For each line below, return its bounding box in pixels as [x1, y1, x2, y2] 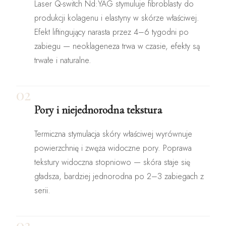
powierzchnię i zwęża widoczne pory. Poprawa [34, 142, 192, 154]
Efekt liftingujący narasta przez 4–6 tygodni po [34, 26, 189, 38]
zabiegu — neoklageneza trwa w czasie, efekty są [34, 40, 200, 52]
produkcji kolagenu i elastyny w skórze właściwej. [34, 12, 199, 24]
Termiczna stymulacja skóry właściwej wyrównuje [34, 128, 192, 140]
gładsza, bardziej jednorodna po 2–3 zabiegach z [34, 170, 204, 182]
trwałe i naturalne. [34, 54, 91, 66]
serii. [34, 184, 50, 196]
